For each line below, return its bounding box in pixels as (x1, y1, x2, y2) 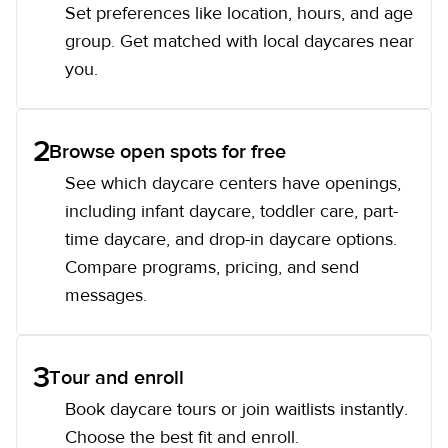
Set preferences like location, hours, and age (65, 2, 413, 25)
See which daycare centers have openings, (65, 172, 401, 195)
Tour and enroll (49, 365, 184, 390)
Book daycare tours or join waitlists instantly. (65, 398, 408, 421)
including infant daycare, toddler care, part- (65, 200, 398, 223)
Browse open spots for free (49, 139, 286, 164)
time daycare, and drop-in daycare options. (65, 228, 397, 251)
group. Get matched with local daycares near (65, 30, 414, 53)
